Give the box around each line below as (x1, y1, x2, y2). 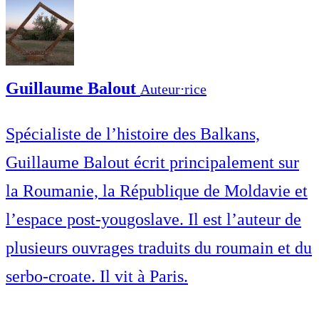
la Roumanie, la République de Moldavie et (6, 181, 308, 200)
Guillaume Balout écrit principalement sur (6, 152, 299, 172)
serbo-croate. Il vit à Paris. (6, 266, 188, 286)
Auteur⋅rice (140, 80, 206, 97)
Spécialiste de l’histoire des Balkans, (6, 124, 260, 143)
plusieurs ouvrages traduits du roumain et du (6, 238, 312, 257)
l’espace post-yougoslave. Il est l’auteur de (6, 209, 301, 229)
